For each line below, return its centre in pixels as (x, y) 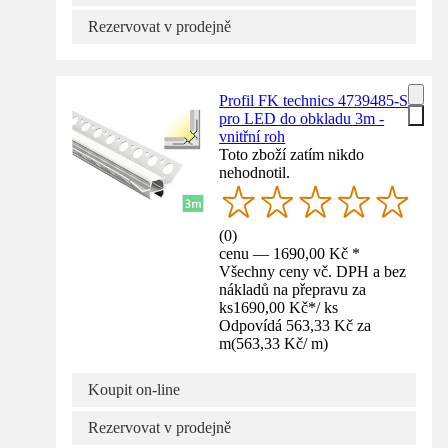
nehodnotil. (255, 172)
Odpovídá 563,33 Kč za (295, 325)
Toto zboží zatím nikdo (292, 154)
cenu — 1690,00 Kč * (290, 253)
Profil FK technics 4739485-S (314, 100)
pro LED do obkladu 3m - (302, 118)
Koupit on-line (134, 389)
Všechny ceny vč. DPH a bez (313, 271)
